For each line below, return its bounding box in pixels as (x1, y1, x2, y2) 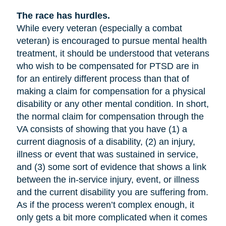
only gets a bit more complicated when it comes (16, 212, 207, 223)
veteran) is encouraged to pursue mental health (16, 36, 207, 46)
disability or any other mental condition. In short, (16, 99, 209, 109)
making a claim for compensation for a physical (16, 86, 205, 97)
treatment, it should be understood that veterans (16, 48, 209, 59)
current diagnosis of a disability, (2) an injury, (16, 137, 195, 147)
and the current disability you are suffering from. (16, 187, 208, 198)
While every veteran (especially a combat (16, 23, 182, 34)
